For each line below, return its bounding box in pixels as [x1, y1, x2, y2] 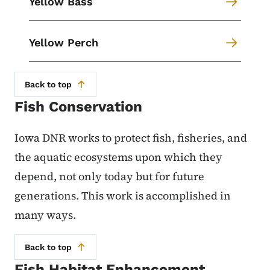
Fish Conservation [14, 98, 142, 115]
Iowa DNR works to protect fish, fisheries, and [14, 130, 247, 145]
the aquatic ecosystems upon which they [14, 149, 222, 165]
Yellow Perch [29, 36, 98, 49]
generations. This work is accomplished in [14, 187, 231, 203]
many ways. [14, 207, 78, 222]
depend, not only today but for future [14, 168, 204, 184]
